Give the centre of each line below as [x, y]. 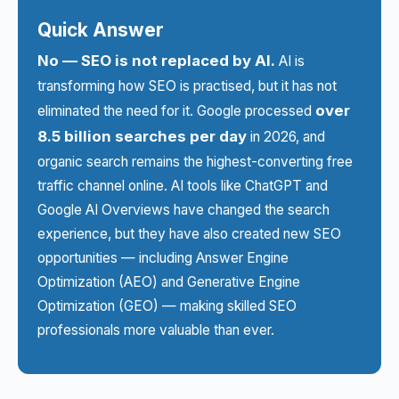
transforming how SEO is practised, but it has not [187, 86]
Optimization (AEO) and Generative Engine [169, 282]
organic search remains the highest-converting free [195, 162]
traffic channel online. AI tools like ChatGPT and [183, 186]
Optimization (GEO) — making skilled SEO [167, 306]
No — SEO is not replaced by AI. [156, 61]
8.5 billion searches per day [142, 136]
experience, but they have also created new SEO [189, 234]
